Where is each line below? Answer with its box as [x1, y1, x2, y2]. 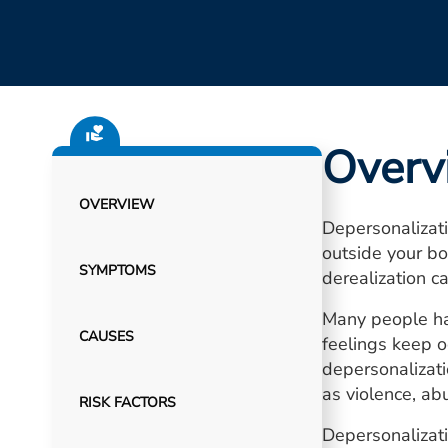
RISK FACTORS [78, 393, 176, 412]
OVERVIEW [78, 195, 154, 214]
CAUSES [78, 327, 134, 346]
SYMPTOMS [78, 261, 156, 280]
